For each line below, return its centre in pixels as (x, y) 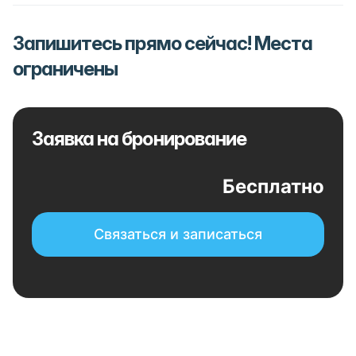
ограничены (66, 69)
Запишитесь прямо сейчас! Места (163, 43)
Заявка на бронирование (139, 139)
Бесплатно (273, 186)
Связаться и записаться (178, 234)
